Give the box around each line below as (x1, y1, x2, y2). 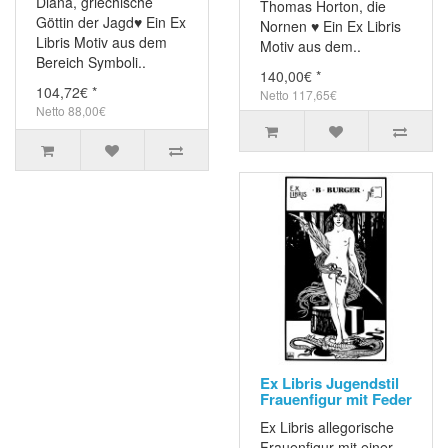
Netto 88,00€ (36, 102, 106, 120)
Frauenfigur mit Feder (260, 388, 412, 411)
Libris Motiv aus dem (36, 32, 167, 53)
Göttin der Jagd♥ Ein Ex (36, 12, 186, 33)
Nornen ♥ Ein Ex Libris (260, 16, 401, 37)
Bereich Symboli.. (36, 52, 146, 73)
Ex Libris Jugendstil (260, 372, 399, 395)
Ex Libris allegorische (260, 417, 394, 438)
